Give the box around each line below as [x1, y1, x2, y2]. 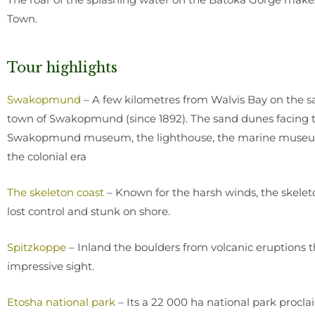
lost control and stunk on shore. [7, 205, 173, 218]
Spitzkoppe [7, 240, 69, 254]
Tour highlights [7, 59, 117, 76]
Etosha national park [7, 295, 118, 309]
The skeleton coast [7, 186, 107, 199]
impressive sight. [7, 259, 94, 273]
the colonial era [7, 150, 86, 163]
